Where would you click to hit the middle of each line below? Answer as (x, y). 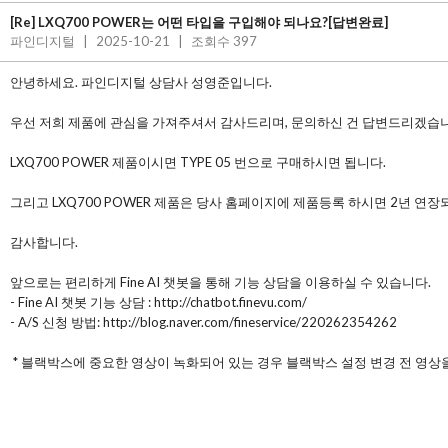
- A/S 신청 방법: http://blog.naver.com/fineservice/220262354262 (203, 322)
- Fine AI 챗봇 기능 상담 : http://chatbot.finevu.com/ (158, 302)
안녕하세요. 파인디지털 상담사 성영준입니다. (141, 82)
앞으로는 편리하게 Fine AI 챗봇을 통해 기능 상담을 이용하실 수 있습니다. (220, 282)
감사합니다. (44, 242)
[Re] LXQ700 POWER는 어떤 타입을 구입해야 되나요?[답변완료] (199, 22)
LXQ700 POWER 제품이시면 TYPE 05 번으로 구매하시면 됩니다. (198, 162)
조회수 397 (222, 41)
